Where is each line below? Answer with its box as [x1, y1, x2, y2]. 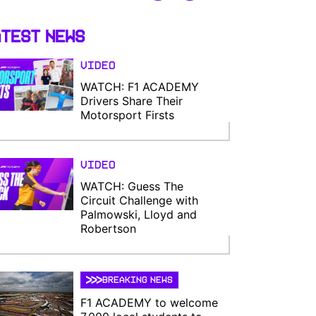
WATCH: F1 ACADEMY [80, 80, 200, 94]
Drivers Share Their [80, 94, 183, 108]
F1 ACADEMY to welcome [80, 296, 219, 310]
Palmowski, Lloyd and [80, 207, 197, 221]
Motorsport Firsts [80, 108, 175, 122]
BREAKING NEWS [102, 275, 174, 284]
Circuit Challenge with [80, 193, 199, 207]
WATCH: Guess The [80, 179, 184, 193]
